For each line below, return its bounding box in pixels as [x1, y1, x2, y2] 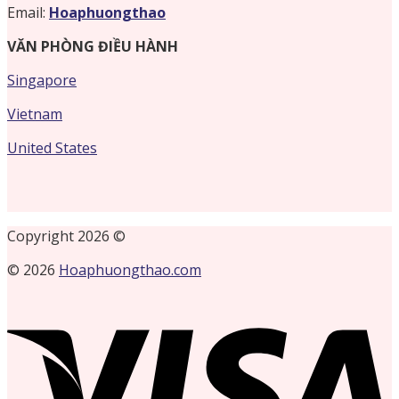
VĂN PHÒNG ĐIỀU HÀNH [7, 36, 178, 56]
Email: [7, 2, 49, 22]
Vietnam [7, 103, 62, 124]
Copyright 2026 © [7, 225, 126, 246]
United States [7, 137, 97, 158]
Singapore [7, 69, 77, 90]
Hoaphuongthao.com [59, 259, 201, 280]
